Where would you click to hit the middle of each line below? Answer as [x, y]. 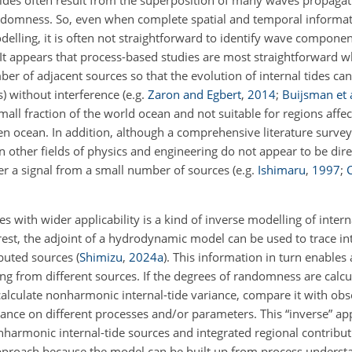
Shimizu [101, 257]
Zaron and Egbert [194, 94]
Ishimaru [282, 170]
